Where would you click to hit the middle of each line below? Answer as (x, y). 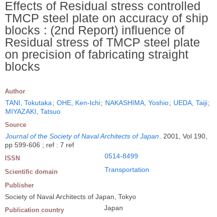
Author (15, 91)
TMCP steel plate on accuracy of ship (107, 18)
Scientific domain (31, 171)
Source (15, 124)
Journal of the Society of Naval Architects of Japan (82, 136)
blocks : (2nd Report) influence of (95, 30)
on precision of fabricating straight (97, 54)
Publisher (19, 185)
